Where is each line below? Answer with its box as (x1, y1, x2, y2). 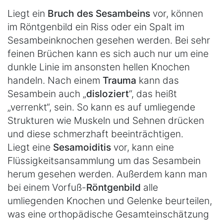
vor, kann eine (111, 141, 174, 153)
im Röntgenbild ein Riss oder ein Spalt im (7, 20, 184, 33)
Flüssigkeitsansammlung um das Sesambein (7, 154, 201, 166)
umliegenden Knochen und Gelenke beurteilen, (7, 194, 212, 207)
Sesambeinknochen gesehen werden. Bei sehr (7, 34, 210, 46)
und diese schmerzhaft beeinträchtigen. (7, 127, 183, 140)
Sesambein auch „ (7, 87, 86, 100)
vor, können (150, 7, 203, 19)
